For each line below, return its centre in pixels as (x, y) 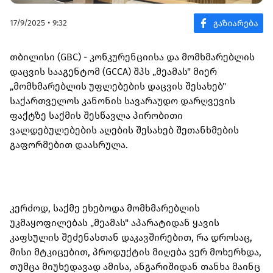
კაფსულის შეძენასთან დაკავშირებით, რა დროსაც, (131, 238)
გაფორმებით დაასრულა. (69, 145)
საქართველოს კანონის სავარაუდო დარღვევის (122, 101)
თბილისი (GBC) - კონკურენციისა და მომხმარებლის (132, 57)
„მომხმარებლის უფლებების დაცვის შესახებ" (118, 87)
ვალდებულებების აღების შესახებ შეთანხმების (124, 130)
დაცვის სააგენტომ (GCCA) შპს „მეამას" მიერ (113, 72)
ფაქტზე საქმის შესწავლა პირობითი (96, 116)
